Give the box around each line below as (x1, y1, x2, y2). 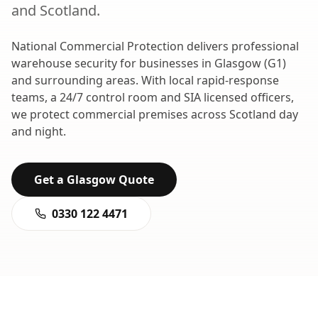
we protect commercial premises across (11, 106, 229, 122)
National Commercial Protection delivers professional (11, 38, 299, 54)
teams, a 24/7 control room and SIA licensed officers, (11, 89, 294, 105)
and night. (11, 124, 66, 139)
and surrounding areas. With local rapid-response (11, 72, 279, 88)
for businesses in (117, 55, 214, 71)
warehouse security (11, 55, 117, 71)
